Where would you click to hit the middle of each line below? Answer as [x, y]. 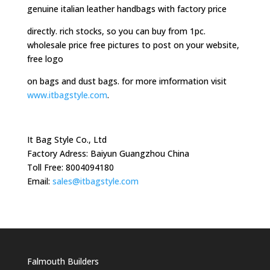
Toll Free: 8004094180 [70, 167]
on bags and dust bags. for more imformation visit [127, 81]
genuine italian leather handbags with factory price [127, 9]
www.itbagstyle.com [67, 95]
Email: [39, 181]
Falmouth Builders [63, 261]
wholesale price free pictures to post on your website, [133, 45]
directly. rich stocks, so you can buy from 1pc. [116, 31]
